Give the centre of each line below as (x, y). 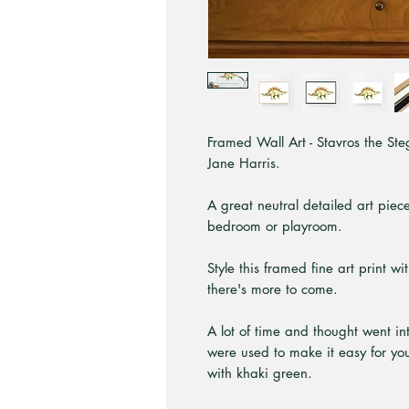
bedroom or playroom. (275, 226)
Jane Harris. (244, 163)
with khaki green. (260, 373)
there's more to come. (273, 289)
